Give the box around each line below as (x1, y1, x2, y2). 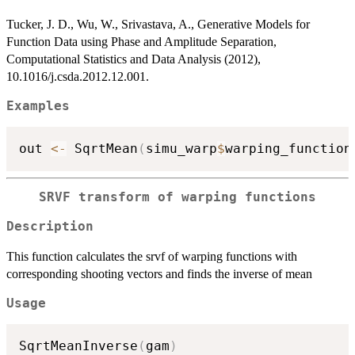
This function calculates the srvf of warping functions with (6, 249, 297, 263)
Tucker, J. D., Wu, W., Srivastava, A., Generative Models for (6, 17, 310, 31)
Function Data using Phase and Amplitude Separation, (6, 34, 277, 48)
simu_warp (146, 141, 217, 157)
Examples (6, 98, 70, 113)
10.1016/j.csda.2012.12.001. (6, 69, 149, 83)
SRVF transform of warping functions (39, 190, 316, 205)
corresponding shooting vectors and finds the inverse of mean (6, 266, 312, 281)
